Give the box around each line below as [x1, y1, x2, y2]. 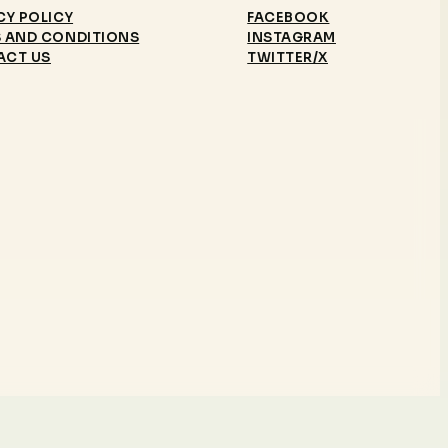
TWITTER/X [247, 49, 328, 67]
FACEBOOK [247, 9, 330, 27]
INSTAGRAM [247, 29, 336, 47]
